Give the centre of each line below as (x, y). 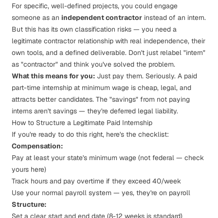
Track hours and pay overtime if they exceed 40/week (96, 181)
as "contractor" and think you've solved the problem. (93, 64)
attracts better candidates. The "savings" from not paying (101, 99)
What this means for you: (53, 76)
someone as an (36, 18)
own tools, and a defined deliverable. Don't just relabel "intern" (109, 53)
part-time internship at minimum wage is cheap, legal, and (101, 88)
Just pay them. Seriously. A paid (146, 76)
